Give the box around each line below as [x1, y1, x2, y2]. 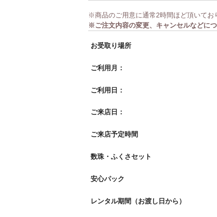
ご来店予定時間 [91, 130, 138, 139]
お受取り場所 [91, 41, 131, 49]
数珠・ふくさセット [91, 153, 152, 161]
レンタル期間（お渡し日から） [91, 197, 186, 205]
